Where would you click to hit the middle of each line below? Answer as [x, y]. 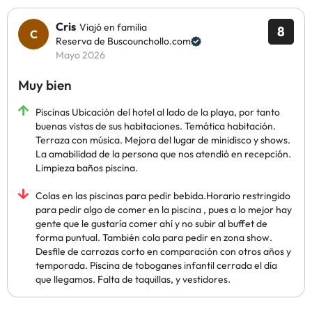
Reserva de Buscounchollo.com [123, 41]
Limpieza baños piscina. [87, 168]
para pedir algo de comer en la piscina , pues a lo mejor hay [164, 210]
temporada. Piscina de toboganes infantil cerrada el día [156, 265]
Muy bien [45, 85]
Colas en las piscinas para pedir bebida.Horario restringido [163, 196]
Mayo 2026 [80, 55]
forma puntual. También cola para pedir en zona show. [154, 237]
